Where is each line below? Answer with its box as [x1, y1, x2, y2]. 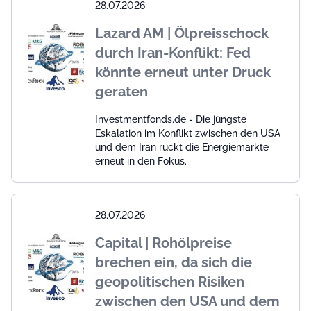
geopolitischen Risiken [95, 274, 244, 291]
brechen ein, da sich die [95, 254, 252, 271]
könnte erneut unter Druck [95, 64, 271, 81]
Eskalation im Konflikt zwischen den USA [95, 128, 280, 140]
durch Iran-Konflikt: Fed [95, 44, 251, 62]
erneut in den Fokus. [95, 155, 187, 167]
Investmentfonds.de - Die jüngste [95, 114, 246, 126]
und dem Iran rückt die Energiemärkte [95, 142, 269, 153]
